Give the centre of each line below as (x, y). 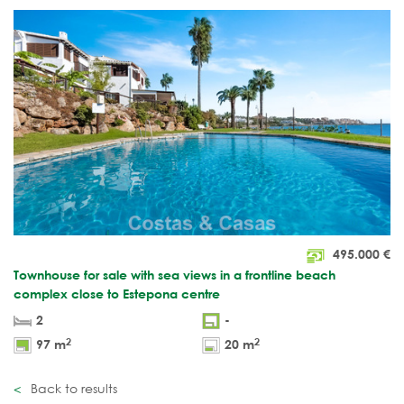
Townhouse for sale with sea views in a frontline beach (174, 274)
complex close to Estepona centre (117, 293)
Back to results (72, 388)
